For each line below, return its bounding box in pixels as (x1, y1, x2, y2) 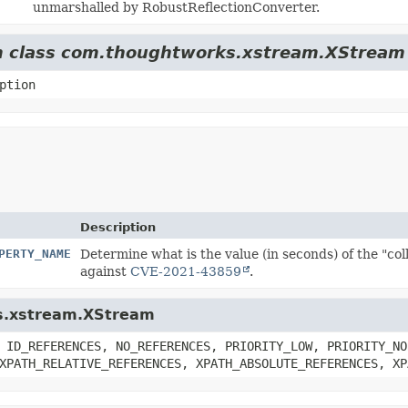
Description (79, 219, 156, 234)
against (79, 263, 130, 279)
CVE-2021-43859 (129, 263, 241, 279)
